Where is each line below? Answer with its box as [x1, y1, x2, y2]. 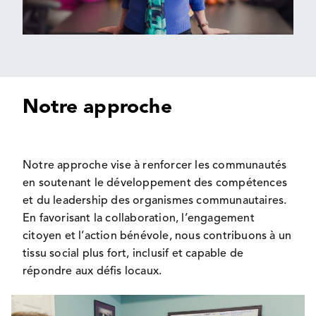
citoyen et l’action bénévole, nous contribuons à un [23, 230, 292, 242]
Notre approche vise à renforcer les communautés [23, 159, 287, 171]
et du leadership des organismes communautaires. [23, 195, 287, 207]
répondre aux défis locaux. [23, 265, 162, 277]
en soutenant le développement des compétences [23, 177, 288, 189]
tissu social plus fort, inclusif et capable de [23, 248, 244, 260]
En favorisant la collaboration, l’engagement [23, 212, 255, 224]
